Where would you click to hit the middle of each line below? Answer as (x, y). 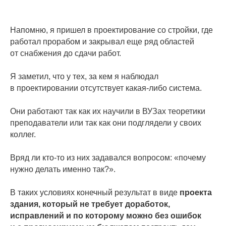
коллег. (23, 134)
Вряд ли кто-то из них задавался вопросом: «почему (108, 158)
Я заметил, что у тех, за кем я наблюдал (84, 76)
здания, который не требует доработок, (90, 204)
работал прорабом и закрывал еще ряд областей (102, 42)
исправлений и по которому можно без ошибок (106, 216)
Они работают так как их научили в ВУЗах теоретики (108, 111)
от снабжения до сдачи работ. (66, 53)
